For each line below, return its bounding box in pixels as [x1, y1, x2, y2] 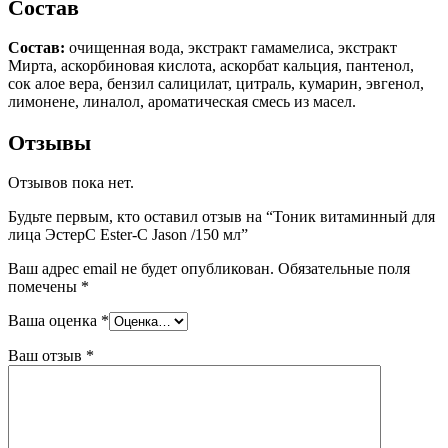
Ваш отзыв [8, 347, 86, 365]
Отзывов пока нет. [8, 174, 134, 192]
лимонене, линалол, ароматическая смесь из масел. [8, 93, 356, 111]
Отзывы [8, 129, 91, 155]
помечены [8, 278, 81, 296]
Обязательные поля [278, 260, 410, 278]
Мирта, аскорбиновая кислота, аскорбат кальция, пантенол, [8, 57, 414, 75]
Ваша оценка [8, 312, 101, 330]
